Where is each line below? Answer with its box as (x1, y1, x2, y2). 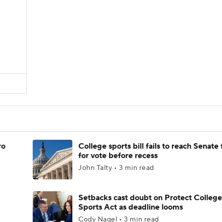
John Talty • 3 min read (78, 164, 154, 172)
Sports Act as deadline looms (78, 202, 183, 212)
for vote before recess (78, 151, 158, 161)
